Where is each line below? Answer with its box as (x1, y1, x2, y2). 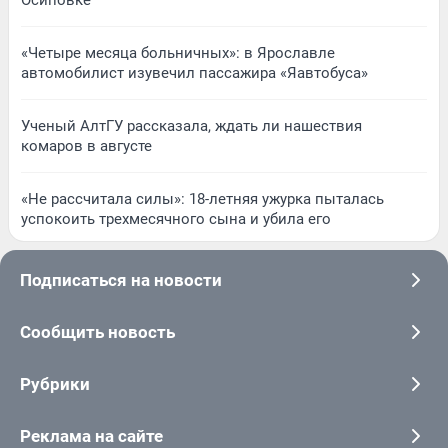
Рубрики (20, 374, 90, 395)
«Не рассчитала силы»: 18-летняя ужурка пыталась (21, 190, 384, 209)
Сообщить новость (20, 322, 175, 343)
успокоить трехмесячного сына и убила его (21, 210, 331, 229)
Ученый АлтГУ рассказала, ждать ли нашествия (21, 117, 362, 136)
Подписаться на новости (20, 270, 222, 291)
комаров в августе (21, 137, 152, 156)
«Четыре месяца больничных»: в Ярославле (21, 44, 335, 63)
